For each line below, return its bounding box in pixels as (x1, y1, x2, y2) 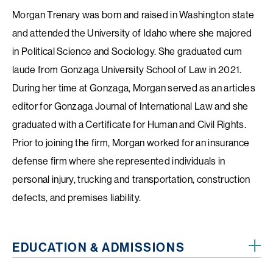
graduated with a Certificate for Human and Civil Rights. (12, 118, 246, 130)
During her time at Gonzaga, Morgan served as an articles (12, 82, 255, 94)
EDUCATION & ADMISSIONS (12, 239, 185, 255)
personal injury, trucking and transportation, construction (12, 173, 250, 185)
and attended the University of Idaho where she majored (12, 27, 252, 39)
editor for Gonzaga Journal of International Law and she (12, 100, 249, 112)
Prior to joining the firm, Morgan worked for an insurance (12, 136, 250, 149)
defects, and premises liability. (12, 191, 141, 204)
